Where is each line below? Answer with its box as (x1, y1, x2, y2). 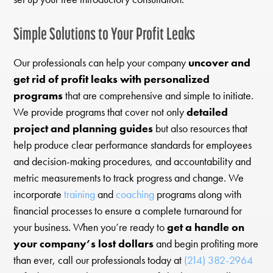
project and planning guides (13, 121, 154, 136)
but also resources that (153, 121, 248, 136)
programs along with (154, 186, 242, 202)
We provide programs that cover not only (13, 104, 187, 119)
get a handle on (167, 219, 245, 235)
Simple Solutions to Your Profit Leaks (13, 24, 196, 44)
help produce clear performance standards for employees (13, 137, 252, 152)
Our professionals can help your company (13, 55, 189, 70)
